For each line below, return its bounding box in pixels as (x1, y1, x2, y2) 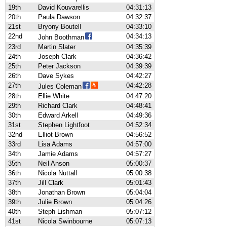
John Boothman (38, 33, 84, 41)
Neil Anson (38, 160, 69, 167)
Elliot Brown (38, 131, 73, 138)
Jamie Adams (38, 150, 78, 158)
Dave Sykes (38, 72, 74, 80)
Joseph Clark (38, 53, 77, 60)
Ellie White (38, 92, 69, 100)
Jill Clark (38, 179, 63, 186)
